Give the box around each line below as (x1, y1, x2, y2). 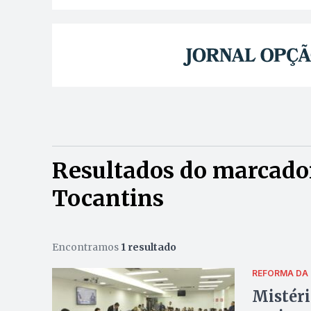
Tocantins (51, 185, 164, 213)
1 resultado (120, 241, 176, 254)
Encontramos (51, 241, 121, 254)
